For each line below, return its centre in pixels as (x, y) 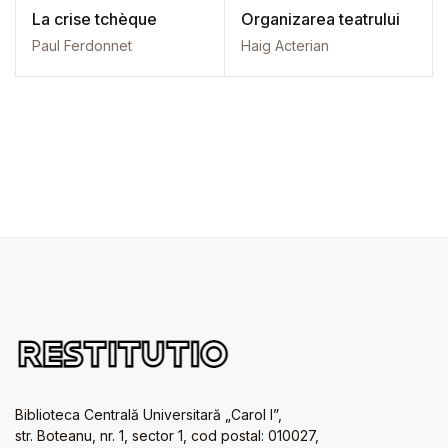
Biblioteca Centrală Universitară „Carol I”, (148, 414)
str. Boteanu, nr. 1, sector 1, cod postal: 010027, (167, 435)
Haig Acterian (284, 45)
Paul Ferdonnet (82, 45)
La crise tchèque (94, 19)
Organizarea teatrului (320, 19)
